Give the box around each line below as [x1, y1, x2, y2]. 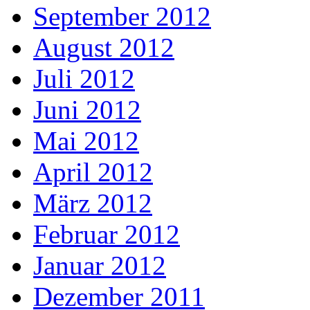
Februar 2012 [33, 219, 180, 249]
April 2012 [33, 157, 153, 187]
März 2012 [33, 188, 152, 218]
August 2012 [33, 33, 174, 62]
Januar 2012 [33, 250, 166, 280]
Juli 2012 [33, 64, 135, 93]
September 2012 [33, 1, 211, 31]
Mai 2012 [33, 126, 139, 156]
